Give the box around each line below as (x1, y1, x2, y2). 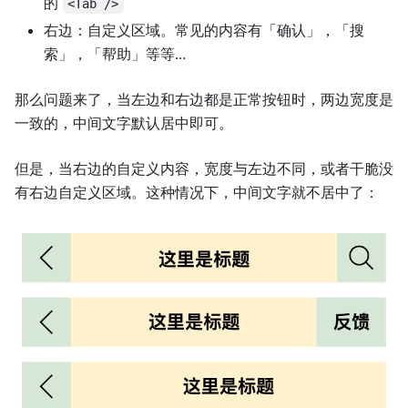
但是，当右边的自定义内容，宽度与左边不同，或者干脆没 (15, 159, 393, 178)
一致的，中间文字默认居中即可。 (15, 114, 233, 133)
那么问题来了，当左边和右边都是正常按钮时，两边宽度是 (15, 90, 393, 109)
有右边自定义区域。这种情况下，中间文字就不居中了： (15, 183, 379, 202)
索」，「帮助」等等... (44, 45, 186, 64)
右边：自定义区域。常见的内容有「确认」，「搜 (44, 21, 364, 40)
